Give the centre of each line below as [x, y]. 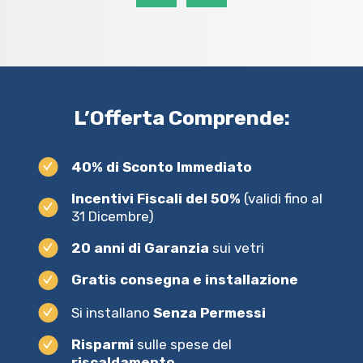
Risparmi [102, 345]
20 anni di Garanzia [140, 248]
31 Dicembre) [113, 217]
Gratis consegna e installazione [185, 280]
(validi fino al [282, 199]
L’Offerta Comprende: [181, 118]
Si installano [112, 313]
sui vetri [237, 248]
